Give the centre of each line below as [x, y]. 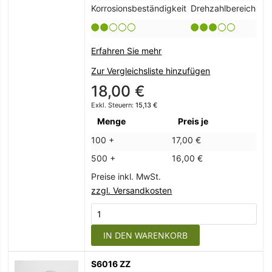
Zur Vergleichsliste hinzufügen [151, 71]
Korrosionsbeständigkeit [139, 8]
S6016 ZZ [111, 264]
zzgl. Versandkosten [132, 191]
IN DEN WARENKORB [146, 236]
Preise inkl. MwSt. [126, 177]
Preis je [193, 121]
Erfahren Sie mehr [127, 51]
